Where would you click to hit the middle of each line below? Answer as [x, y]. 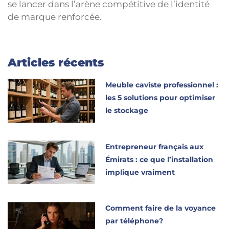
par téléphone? [134, 221]
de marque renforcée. [55, 17]
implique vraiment [140, 172]
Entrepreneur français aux [155, 146]
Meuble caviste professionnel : [162, 85]
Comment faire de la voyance [161, 208]
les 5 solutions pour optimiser [161, 97]
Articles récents [56, 62]
